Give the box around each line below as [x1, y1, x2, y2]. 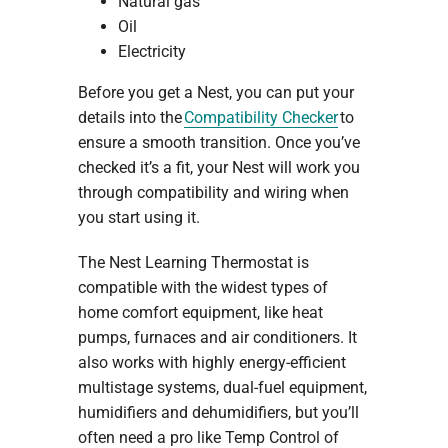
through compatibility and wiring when [77, 183, 349, 202]
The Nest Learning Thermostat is [77, 253, 309, 272]
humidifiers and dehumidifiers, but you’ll [77, 403, 359, 422]
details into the [77, 108, 184, 127]
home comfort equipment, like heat [77, 303, 323, 322]
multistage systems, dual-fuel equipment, [77, 378, 367, 397]
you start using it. [77, 208, 200, 227]
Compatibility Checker [183, 108, 338, 127]
